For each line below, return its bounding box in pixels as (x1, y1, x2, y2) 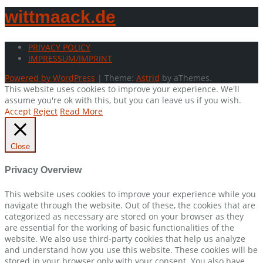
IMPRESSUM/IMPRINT (28, 53, 112, 65)
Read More (60, 106, 103, 117)
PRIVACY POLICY (28, 42, 90, 53)
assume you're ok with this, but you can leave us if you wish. (5, 95, 241, 106)
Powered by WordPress (5, 72, 95, 84)
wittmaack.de (5, 7, 116, 27)
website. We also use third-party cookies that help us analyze (5, 232, 245, 244)
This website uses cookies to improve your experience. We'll (5, 83, 240, 95)
